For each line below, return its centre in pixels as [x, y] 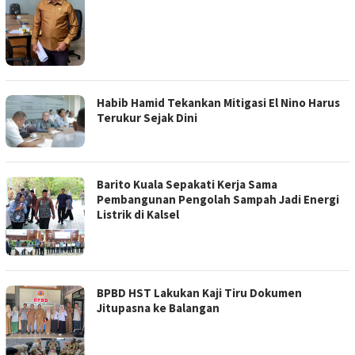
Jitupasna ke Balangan [158, 308]
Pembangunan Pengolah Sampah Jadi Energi [218, 200]
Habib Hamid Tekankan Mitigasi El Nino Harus [218, 102]
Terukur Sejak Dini [147, 117]
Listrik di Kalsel [138, 215]
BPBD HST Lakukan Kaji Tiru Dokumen [199, 293]
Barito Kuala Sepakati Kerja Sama [187, 185]
